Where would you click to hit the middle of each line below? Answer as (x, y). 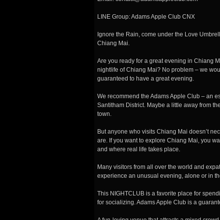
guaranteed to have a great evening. (146, 78)
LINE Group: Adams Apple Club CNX (146, 16)
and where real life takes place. (139, 149)
